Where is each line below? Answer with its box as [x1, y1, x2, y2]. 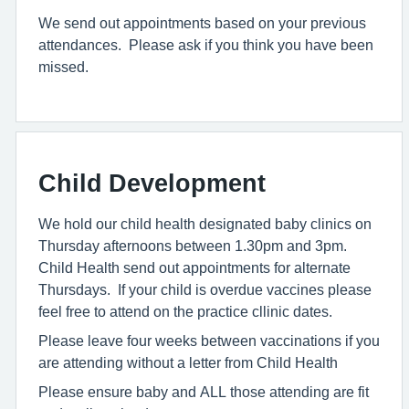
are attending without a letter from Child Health [38, 355, 338, 370]
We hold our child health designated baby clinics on [38, 216, 372, 231]
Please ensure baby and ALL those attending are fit [38, 384, 369, 399]
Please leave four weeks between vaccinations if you [38, 333, 380, 348]
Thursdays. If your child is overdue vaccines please [38, 282, 372, 297]
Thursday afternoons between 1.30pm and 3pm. [38, 238, 351, 253]
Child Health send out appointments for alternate [38, 260, 351, 275]
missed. [38, 59, 89, 74]
